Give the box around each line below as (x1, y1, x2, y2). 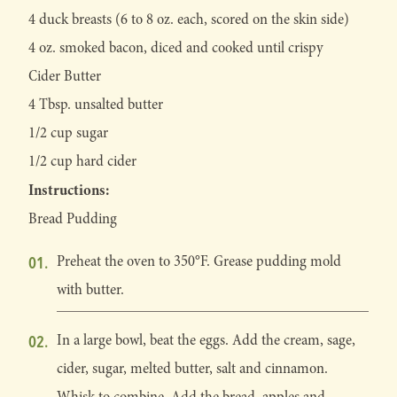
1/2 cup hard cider (28, 151, 136, 172)
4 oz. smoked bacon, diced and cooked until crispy (28, 37, 323, 58)
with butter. (57, 279, 124, 300)
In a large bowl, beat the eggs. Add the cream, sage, (57, 330, 355, 351)
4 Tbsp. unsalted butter (28, 94, 163, 115)
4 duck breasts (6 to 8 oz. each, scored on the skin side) (28, 9, 349, 30)
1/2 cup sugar (28, 122, 108, 144)
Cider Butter (28, 66, 101, 87)
